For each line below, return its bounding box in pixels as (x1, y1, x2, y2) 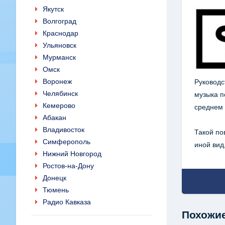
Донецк (43, 174, 66, 182)
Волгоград (43, 17, 76, 25)
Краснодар (43, 29, 78, 37)
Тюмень (43, 186, 69, 194)
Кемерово (43, 101, 75, 109)
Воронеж (43, 77, 72, 85)
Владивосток (43, 126, 84, 134)
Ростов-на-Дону (43, 162, 94, 170)
